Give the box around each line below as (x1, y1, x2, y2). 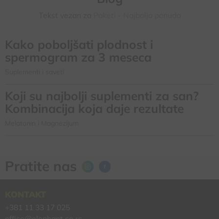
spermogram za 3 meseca (5, 49, 152, 65)
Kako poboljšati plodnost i (5, 37, 153, 52)
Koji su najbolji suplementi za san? (5, 88, 198, 104)
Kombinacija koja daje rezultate (5, 101, 184, 116)
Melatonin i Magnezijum (5, 119, 79, 128)
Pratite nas (5, 157, 77, 175)
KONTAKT (5, 189, 46, 200)
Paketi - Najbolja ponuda (93, 10, 181, 21)
